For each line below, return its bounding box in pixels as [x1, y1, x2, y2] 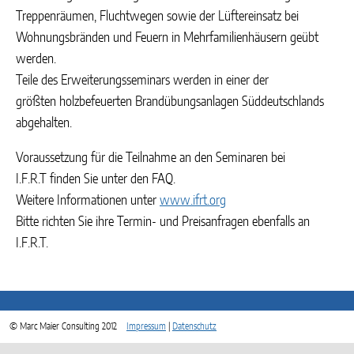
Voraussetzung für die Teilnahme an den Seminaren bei [16, 151, 285, 165]
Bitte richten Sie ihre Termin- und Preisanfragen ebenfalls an [16, 215, 310, 229]
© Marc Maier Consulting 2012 [9, 322, 126, 332]
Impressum [126, 322, 166, 332]
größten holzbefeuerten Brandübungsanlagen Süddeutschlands [16, 95, 324, 109]
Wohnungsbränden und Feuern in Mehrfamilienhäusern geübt [16, 31, 318, 45]
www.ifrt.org [160, 194, 226, 208]
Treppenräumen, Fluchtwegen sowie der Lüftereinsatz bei [16, 9, 299, 24]
